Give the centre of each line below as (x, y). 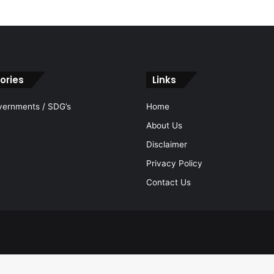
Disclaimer (167, 144)
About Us (164, 125)
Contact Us (168, 182)
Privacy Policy (174, 163)
